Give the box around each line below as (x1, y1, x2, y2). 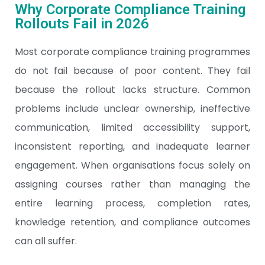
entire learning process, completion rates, (15, 196, 250, 210)
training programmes (147, 45, 250, 59)
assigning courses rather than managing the (15, 177, 250, 191)
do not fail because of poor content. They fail (15, 64, 250, 77)
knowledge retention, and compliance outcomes (15, 215, 250, 229)
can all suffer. (15, 234, 77, 248)
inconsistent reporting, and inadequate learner (15, 140, 250, 153)
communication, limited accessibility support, (15, 121, 250, 134)
